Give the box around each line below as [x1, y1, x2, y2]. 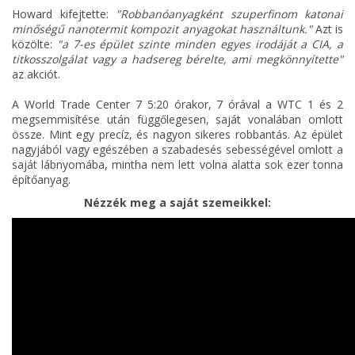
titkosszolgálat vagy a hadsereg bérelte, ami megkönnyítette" [12, 52, 343, 67]
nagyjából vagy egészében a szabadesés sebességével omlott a [12, 142, 343, 158]
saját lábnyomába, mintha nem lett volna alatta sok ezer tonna [12, 157, 343, 173]
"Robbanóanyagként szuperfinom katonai [116, 6, 343, 22]
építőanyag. [12, 172, 71, 188]
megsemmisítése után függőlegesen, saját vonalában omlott [12, 112, 343, 128]
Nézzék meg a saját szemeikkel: [84, 195, 271, 211]
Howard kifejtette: [12, 6, 116, 22]
